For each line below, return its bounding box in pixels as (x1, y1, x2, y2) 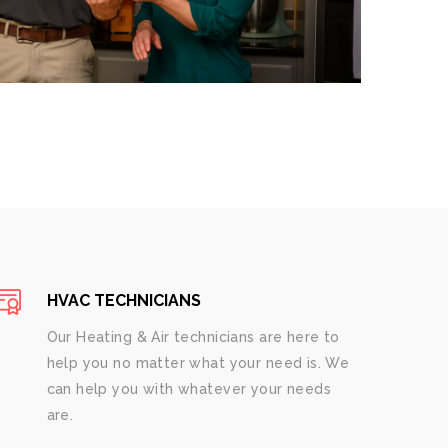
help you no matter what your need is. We (46, 355, 350, 371)
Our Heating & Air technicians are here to (46, 329, 340, 345)
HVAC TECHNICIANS (46, 291, 201, 310)
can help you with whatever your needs (46, 381, 332, 397)
